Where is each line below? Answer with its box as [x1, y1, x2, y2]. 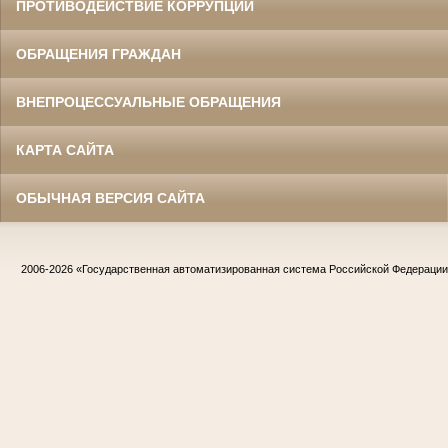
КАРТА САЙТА [16, 142, 114, 159]
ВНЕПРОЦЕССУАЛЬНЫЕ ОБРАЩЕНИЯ [16, 94, 281, 111]
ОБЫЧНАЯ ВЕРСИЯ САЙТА [16, 190, 205, 207]
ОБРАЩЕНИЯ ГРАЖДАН [16, 46, 181, 63]
